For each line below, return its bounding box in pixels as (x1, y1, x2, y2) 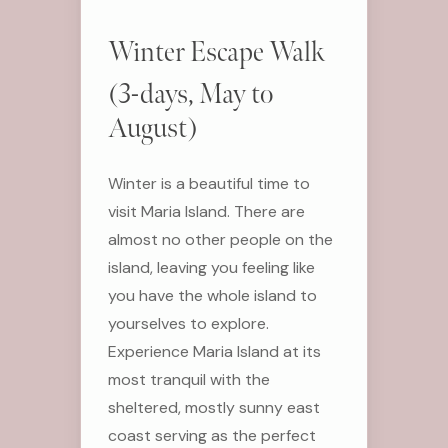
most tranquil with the (107, 368, 270, 390)
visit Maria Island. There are (107, 200, 305, 222)
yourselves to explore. (107, 312, 269, 334)
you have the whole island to (107, 284, 317, 306)
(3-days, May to (107, 77, 273, 111)
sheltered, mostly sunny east (107, 396, 320, 418)
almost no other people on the (107, 228, 333, 250)
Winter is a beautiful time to (107, 172, 310, 194)
